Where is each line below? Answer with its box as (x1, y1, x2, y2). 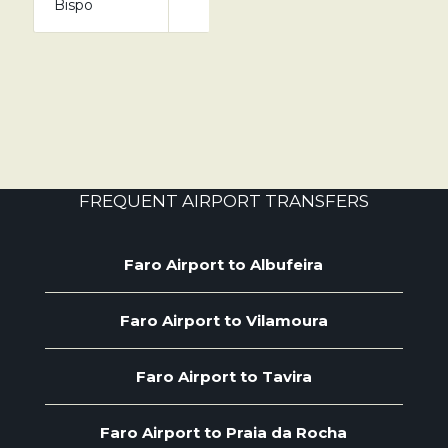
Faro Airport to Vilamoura (119, 311, 328, 330)
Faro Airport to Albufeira (124, 255, 324, 274)
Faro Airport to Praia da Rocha (100, 423, 348, 442)
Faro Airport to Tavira (135, 367, 312, 386)
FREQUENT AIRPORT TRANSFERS (78, 191, 369, 211)
